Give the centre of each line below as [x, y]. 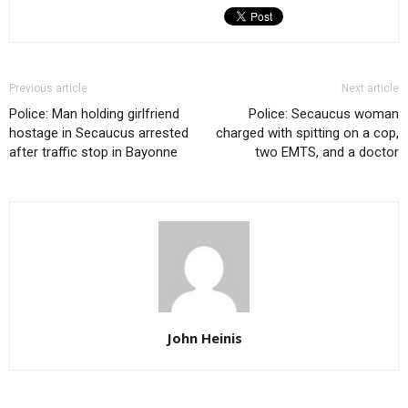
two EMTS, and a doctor [327, 153]
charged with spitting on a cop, [307, 133]
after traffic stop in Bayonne [93, 153]
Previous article [48, 89]
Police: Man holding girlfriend [94, 114]
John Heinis [204, 338]
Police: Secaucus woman [324, 114]
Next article [370, 89]
